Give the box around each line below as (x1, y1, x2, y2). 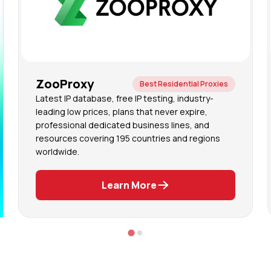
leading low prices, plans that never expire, (36, 106, 207, 117)
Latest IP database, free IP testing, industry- (36, 93, 214, 104)
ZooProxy (36, 76, 94, 92)
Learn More (101, 178, 157, 192)
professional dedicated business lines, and (36, 119, 209, 131)
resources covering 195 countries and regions (36, 132, 220, 144)
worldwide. (36, 146, 79, 157)
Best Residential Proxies (140, 79, 228, 89)
